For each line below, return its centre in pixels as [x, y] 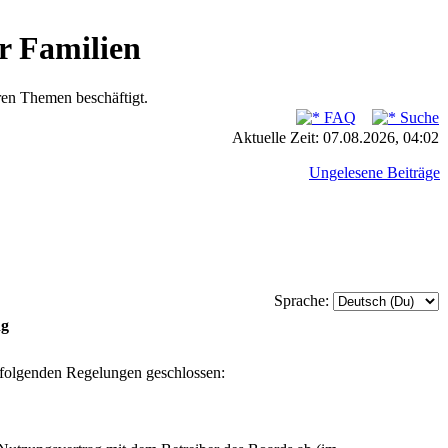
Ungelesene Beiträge [374, 172]
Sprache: [303, 300]
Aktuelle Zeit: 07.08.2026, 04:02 [335, 137]
